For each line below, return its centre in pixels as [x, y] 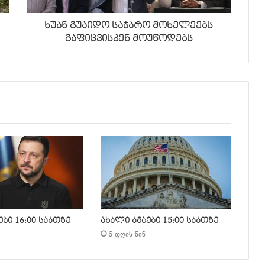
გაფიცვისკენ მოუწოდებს [129, 38]
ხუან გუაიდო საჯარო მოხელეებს [129, 25]
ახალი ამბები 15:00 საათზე [159, 221]
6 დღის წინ [127, 235]
